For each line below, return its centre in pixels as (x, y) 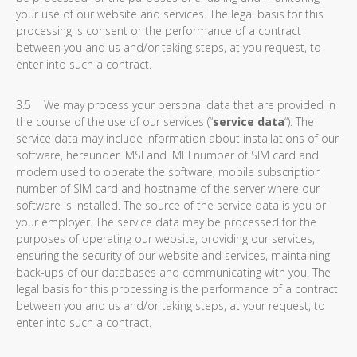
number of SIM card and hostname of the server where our (168, 188)
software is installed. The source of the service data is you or (171, 205)
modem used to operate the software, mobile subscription (169, 172)
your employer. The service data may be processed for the (166, 222)
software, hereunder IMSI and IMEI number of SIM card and (167, 155)
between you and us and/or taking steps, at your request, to (171, 306)
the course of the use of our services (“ (114, 122)
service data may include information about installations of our (177, 138)
